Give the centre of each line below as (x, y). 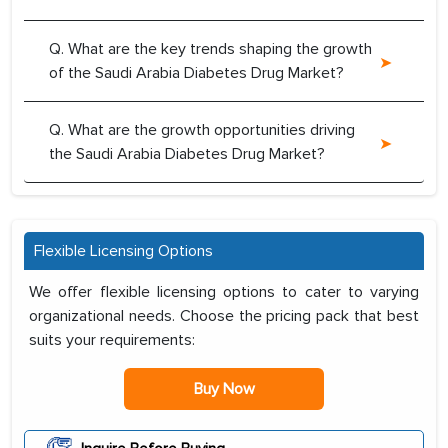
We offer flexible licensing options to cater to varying (224, 292)
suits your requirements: (112, 340)
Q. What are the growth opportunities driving (202, 130)
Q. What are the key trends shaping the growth (210, 49)
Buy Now (224, 389)
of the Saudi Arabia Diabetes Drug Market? (196, 73)
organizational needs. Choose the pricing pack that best (224, 316)
